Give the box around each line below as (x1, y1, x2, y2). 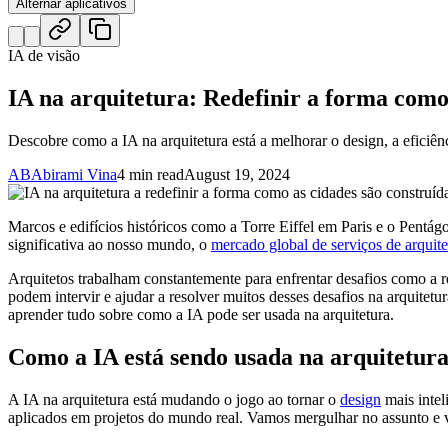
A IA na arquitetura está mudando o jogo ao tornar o (8, 390, 340, 408)
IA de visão (8, 47, 80, 65)
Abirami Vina (31, 166, 117, 184)
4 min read (117, 166, 184, 184)
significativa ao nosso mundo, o (8, 236, 211, 254)
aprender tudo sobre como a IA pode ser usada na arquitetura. (8, 306, 394, 324)
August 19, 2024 (184, 166, 290, 184)
